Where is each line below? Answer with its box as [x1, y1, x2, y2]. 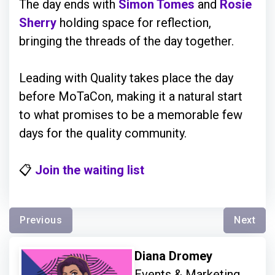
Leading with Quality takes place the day [19, 71, 233, 85]
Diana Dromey [134, 249, 215, 263]
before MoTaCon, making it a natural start [19, 89, 242, 104]
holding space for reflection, [56, 15, 211, 30]
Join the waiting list [35, 163, 144, 177]
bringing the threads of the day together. [19, 34, 237, 48]
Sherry [19, 15, 56, 30]
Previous [20, 214, 62, 226]
